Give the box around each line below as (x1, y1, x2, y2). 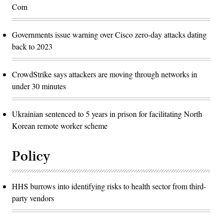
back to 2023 (12, 41, 53, 52)
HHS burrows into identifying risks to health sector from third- (12, 181, 206, 192)
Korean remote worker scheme (12, 120, 108, 131)
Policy (12, 147, 50, 166)
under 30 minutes (12, 81, 66, 92)
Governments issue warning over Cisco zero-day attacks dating (12, 29, 207, 40)
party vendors (12, 193, 54, 204)
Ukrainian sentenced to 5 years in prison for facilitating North (12, 109, 202, 119)
